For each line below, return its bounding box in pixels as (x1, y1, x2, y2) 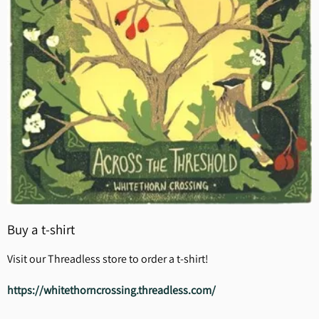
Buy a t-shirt (7, 221, 75, 238)
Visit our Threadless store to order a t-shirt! (7, 251, 211, 266)
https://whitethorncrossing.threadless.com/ (7, 283, 216, 298)
